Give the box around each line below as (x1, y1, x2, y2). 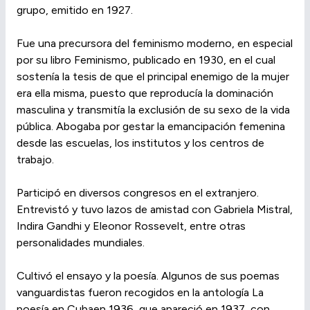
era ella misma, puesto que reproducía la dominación (17, 86, 273, 100)
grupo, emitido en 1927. (17, 3, 133, 17)
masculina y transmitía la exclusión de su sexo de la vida (17, 103, 290, 117)
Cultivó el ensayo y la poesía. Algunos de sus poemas (17, 269, 280, 283)
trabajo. (17, 153, 54, 167)
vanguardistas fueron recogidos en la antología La (17, 286, 264, 300)
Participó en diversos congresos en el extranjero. (17, 186, 259, 200)
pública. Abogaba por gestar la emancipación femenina (17, 120, 285, 134)
